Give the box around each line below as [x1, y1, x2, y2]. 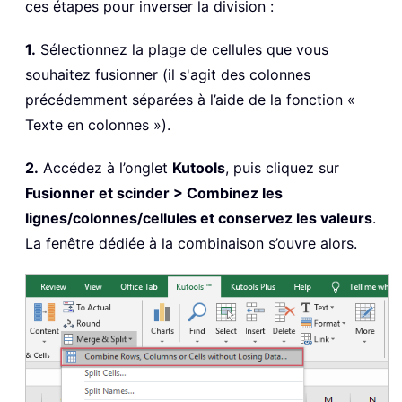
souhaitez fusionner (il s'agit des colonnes [25, 65, 310, 83]
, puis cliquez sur [225, 158, 339, 177]
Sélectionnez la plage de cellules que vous [36, 39, 328, 58]
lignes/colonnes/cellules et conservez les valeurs [25, 208, 372, 227]
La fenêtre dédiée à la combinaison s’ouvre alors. [25, 233, 357, 252]
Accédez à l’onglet [39, 158, 172, 177]
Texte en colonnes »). [25, 115, 170, 134]
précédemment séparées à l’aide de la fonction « [25, 90, 355, 109]
